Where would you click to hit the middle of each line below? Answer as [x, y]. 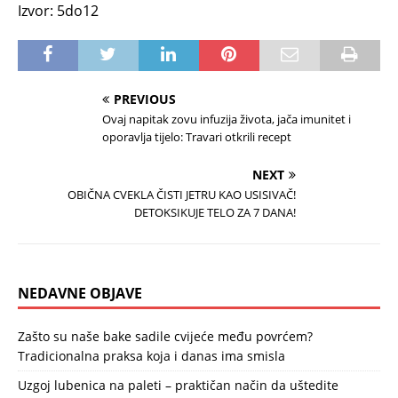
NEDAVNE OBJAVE [80, 294]
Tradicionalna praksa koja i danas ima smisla [151, 356]
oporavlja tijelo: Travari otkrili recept [197, 137]
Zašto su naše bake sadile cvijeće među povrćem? [165, 337]
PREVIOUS [145, 99]
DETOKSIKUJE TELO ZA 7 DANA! [215, 213]
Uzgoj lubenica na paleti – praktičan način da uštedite [178, 386]
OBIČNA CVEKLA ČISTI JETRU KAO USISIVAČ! [182, 195]
